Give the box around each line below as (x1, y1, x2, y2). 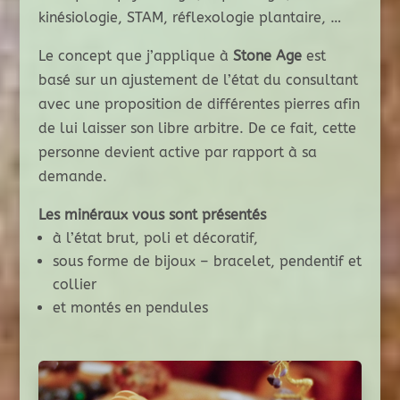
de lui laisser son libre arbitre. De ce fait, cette (37, 120, 356, 137)
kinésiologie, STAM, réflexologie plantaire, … (37, 9, 341, 27)
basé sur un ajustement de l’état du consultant (37, 71, 358, 89)
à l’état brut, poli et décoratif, (52, 229, 258, 247)
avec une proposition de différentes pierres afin (37, 96, 360, 113)
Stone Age (232, 47, 302, 65)
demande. (37, 168, 107, 186)
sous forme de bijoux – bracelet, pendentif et (52, 253, 362, 271)
